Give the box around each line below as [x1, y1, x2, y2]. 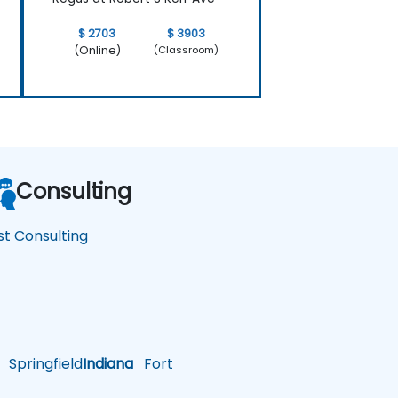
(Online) [73, 42, 121, 58]
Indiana [83, 353, 134, 374]
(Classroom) [154, 43, 219, 58]
